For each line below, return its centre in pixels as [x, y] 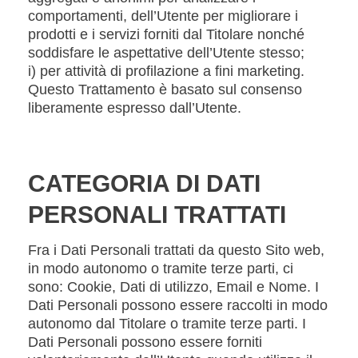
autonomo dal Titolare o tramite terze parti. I [167, 324]
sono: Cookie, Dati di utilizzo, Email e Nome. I [173, 287]
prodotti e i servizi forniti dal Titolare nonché [166, 34]
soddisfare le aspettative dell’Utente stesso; [166, 53]
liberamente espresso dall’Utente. [135, 108]
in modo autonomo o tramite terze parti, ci [161, 268]
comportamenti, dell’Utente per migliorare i [163, 16]
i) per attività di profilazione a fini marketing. [166, 71]
